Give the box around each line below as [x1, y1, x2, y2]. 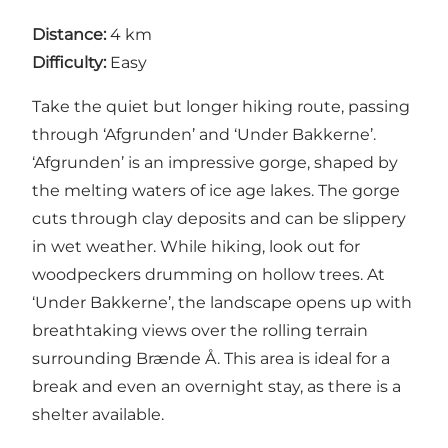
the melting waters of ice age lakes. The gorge [32, 181, 400, 201]
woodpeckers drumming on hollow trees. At [32, 265, 385, 285]
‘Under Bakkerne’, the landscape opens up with [32, 293, 412, 313]
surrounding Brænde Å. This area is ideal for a [32, 349, 390, 369]
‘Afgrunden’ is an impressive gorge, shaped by [32, 153, 398, 173]
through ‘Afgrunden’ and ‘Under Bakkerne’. [32, 125, 376, 145]
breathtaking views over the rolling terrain [32, 321, 368, 341]
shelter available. [32, 405, 164, 425]
